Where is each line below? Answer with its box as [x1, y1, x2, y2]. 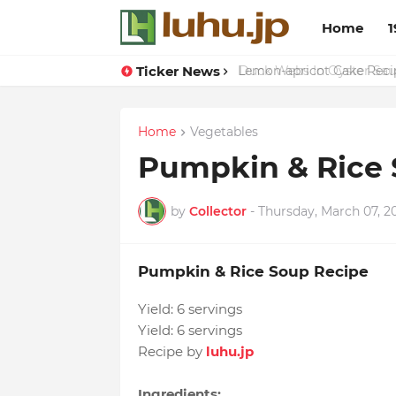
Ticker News [135, 62, 220, 80]
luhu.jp [205, 343, 254, 361]
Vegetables [189, 124, 258, 140]
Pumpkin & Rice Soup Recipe [137, 263, 369, 281]
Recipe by [137, 343, 206, 361]
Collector [188, 202, 247, 219]
